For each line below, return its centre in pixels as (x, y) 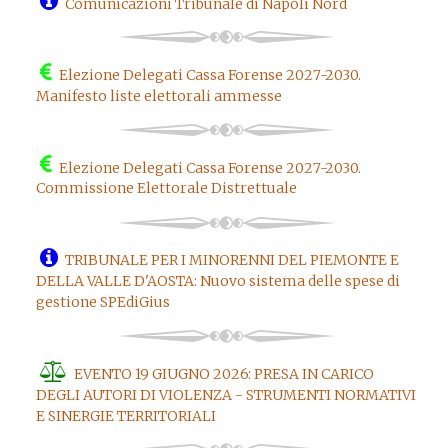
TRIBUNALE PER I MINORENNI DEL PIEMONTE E (232, 260)
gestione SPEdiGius (102, 302)
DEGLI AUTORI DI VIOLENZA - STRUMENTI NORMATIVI (225, 394)
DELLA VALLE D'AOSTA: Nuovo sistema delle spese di (217, 281)
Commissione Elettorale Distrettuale (166, 188)
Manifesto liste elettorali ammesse (158, 95)
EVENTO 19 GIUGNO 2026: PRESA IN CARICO (224, 373)
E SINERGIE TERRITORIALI (125, 415)
